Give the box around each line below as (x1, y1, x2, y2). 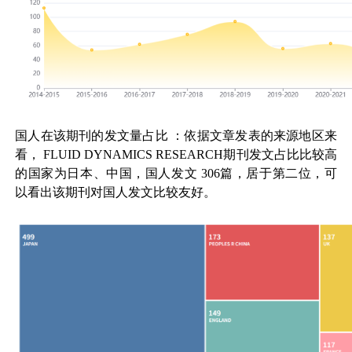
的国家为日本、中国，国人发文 (15, 166, 198, 180)
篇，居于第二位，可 (219, 166, 337, 180)
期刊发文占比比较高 (223, 147, 337, 161)
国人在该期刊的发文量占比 (15, 128, 168, 142)
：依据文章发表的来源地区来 (171, 128, 337, 142)
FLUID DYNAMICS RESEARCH (40, 147, 224, 161)
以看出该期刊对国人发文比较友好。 (15, 185, 217, 199)
